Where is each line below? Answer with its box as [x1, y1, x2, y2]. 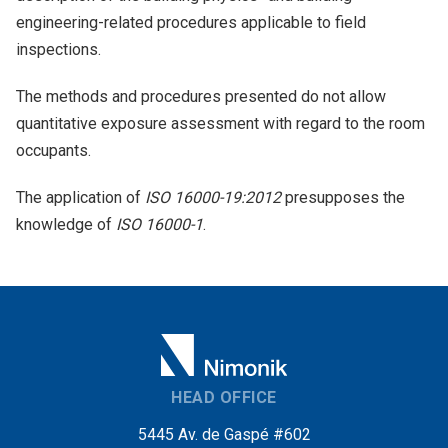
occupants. [16, 141, 91, 160]
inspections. [16, 40, 101, 59]
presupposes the [281, 188, 405, 207]
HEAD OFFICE [171, 388, 277, 407]
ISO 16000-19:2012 [145, 188, 281, 207]
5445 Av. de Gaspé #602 [137, 425, 311, 444]
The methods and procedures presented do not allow [16, 87, 386, 106]
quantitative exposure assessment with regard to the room [16, 114, 425, 133]
